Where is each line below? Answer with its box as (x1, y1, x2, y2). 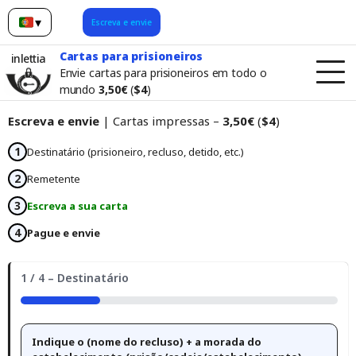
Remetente (27, 171, 80, 186)
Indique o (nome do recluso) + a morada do (32, 335, 261, 350)
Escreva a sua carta (27, 198, 128, 213)
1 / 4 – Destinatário (21, 270, 129, 286)
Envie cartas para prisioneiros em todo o (59, 64, 267, 80)
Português (28, 21, 91, 40)
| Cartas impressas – (99, 112, 222, 129)
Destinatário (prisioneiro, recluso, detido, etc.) (27, 144, 244, 159)
